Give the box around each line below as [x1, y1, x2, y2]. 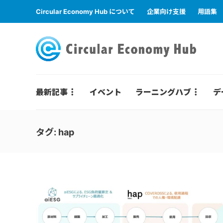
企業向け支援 [147, 7, 186, 15]
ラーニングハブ [135, 87, 191, 97]
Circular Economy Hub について [36, 7, 135, 15]
